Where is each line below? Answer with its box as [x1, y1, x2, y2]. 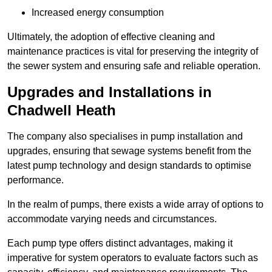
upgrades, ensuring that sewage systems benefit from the [7, 146, 251, 157]
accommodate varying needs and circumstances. [7, 214, 217, 225]
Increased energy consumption [32, 7, 164, 18]
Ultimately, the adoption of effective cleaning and [7, 32, 215, 42]
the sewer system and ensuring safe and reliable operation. [7, 61, 260, 72]
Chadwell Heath [7, 102, 116, 119]
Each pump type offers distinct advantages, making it [7, 238, 233, 249]
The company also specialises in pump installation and [7, 131, 243, 142]
